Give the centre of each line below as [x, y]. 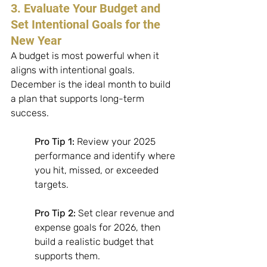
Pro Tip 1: [55, 142]
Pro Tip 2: [55, 213]
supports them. [69, 256]
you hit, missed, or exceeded [98, 170]
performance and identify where [106, 156]
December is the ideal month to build [92, 85]
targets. [53, 185]
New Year [36, 41]
